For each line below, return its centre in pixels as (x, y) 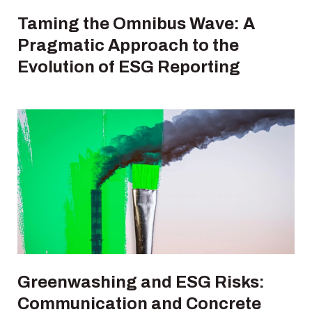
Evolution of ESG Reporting (129, 67)
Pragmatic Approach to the (128, 45)
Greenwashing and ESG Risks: (141, 282)
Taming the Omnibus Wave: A (136, 23)
